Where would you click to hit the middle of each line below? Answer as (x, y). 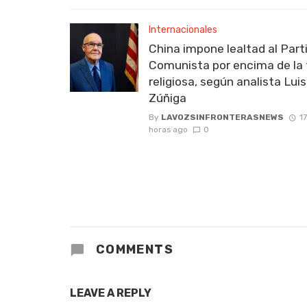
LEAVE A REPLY (111, 293)
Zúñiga (168, 98)
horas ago (168, 129)
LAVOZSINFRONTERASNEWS (222, 117)
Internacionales (183, 30)
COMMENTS (133, 249)
